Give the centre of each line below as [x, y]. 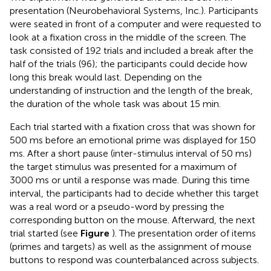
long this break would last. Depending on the [106, 77]
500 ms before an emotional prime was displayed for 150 [133, 140]
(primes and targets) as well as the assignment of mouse [131, 246]
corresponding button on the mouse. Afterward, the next [132, 220]
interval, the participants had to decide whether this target [134, 193]
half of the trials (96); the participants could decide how [129, 64]
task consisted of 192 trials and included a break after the [132, 50]
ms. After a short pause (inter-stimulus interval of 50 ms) [131, 153]
